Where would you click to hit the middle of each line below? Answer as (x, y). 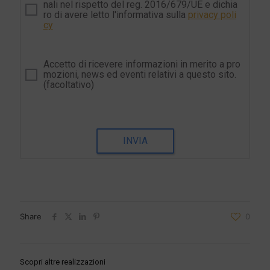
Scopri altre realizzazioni (63, 262)
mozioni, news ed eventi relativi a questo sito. (140, 75)
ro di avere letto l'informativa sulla (115, 15)
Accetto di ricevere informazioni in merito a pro (142, 64)
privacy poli (212, 15)
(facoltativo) (68, 85)
